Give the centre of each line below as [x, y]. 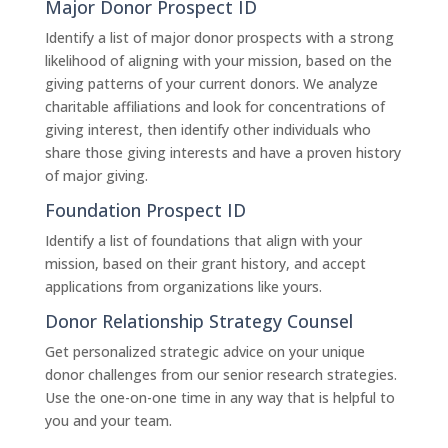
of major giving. [96, 175]
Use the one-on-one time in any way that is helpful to [219, 397]
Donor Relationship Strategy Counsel [198, 321]
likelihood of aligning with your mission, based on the [218, 60]
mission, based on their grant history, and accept [205, 263]
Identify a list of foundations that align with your [203, 240]
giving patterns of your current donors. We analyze [211, 83]
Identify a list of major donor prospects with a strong [219, 37]
